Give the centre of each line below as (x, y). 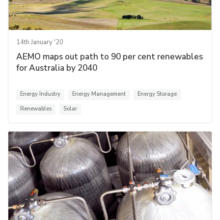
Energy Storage (157, 94)
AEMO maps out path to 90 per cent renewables (110, 56)
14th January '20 (40, 42)
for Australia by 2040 (57, 68)
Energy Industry (40, 94)
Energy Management (99, 94)
